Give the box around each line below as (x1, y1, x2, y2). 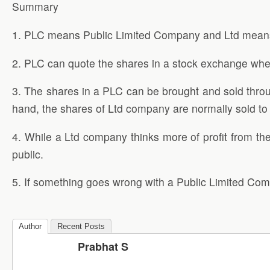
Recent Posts (57, 221, 105, 231)
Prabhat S (78, 238, 128, 254)
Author (19, 221, 42, 231)
